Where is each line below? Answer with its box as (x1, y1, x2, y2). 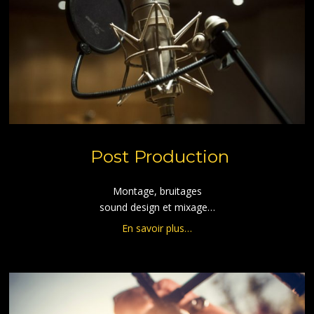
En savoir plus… (122, 221, 192, 235)
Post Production (90, 145, 229, 167)
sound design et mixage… (99, 200, 215, 214)
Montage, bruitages (112, 184, 202, 198)
